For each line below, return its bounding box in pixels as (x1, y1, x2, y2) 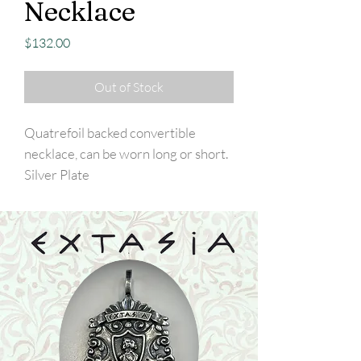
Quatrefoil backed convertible (24, 124, 196, 142)
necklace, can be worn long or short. (24, 145, 228, 163)
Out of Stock (94, 79, 164, 96)
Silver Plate (24, 166, 89, 184)
